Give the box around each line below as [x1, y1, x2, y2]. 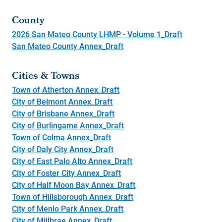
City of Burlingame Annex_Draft [12, 119, 124, 130]
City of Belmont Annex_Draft [12, 96, 112, 107]
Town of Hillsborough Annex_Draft [12, 191, 133, 202]
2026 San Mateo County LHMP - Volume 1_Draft [12, 28, 182, 39]
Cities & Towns [12, 68, 80, 85]
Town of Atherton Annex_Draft [12, 84, 119, 95]
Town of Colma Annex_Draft [12, 131, 111, 142]
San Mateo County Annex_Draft [12, 40, 123, 51]
